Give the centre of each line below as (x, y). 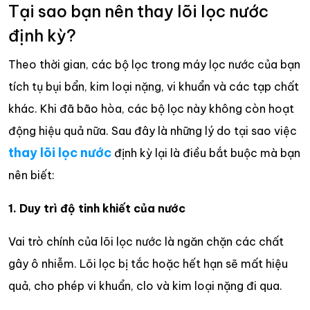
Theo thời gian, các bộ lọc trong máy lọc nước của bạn (154, 64)
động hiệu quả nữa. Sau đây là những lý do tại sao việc (153, 130)
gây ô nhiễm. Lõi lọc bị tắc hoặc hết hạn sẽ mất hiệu (148, 263)
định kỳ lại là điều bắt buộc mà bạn (206, 153)
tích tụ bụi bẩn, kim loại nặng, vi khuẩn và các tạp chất (154, 86)
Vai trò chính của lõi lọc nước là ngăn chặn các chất (146, 241)
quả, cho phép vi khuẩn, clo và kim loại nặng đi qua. (145, 285)
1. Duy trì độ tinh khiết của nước (97, 208)
